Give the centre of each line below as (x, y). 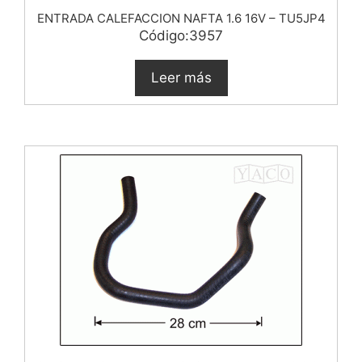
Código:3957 (181, 36)
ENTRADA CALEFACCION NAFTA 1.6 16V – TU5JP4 (181, 18)
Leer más (181, 78)
